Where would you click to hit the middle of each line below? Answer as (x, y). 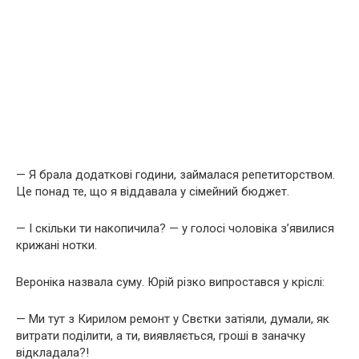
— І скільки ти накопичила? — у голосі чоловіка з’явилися (175, 228)
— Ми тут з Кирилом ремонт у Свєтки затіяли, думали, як (173, 319)
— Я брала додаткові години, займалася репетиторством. (175, 174)
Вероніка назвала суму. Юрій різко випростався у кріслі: (170, 282)
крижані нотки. (56, 245)
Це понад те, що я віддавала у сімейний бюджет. (153, 191)
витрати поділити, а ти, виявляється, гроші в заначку (161, 335)
